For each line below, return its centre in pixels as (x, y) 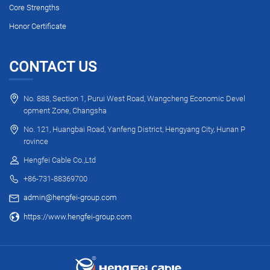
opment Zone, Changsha (65, 110)
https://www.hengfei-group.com (78, 216)
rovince (36, 141)
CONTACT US (53, 67)
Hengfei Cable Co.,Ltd (60, 160)
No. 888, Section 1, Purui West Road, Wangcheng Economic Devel (134, 98)
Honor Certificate (38, 27)
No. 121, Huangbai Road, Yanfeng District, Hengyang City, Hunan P (134, 129)
